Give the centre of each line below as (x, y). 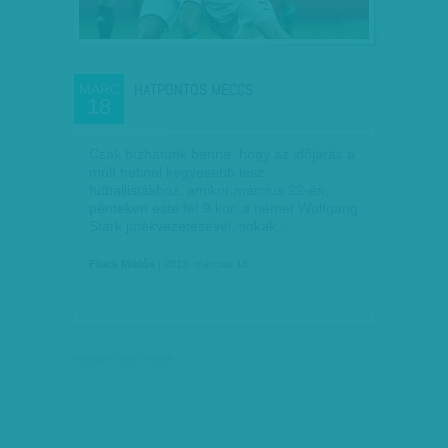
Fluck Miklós (122, 264)
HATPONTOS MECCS (193, 89)
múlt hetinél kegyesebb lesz (176, 172)
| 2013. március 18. (203, 264)
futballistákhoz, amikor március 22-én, (209, 190)
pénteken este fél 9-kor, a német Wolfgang (223, 208)
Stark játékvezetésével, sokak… (189, 226)
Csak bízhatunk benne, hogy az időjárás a (222, 154)
